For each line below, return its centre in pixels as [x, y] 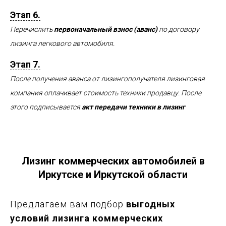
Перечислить [32, 29]
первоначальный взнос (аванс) [106, 29]
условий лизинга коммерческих [87, 218]
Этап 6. [25, 15]
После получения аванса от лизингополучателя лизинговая [107, 78]
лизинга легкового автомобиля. [62, 43]
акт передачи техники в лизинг [133, 107]
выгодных [151, 204]
